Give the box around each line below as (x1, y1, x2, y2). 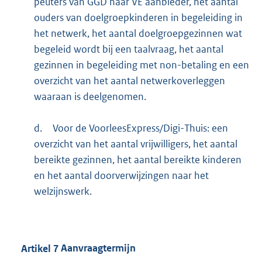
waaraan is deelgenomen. (33, 90, 146, 104)
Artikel (21, 242, 51, 255)
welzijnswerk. (33, 185, 92, 198)
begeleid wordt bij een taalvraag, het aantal (33, 43, 223, 56)
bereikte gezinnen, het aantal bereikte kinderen (33, 153, 242, 167)
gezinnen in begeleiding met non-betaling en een (33, 58, 249, 72)
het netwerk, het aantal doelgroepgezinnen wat (33, 27, 242, 40)
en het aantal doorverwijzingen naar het (33, 169, 209, 182)
